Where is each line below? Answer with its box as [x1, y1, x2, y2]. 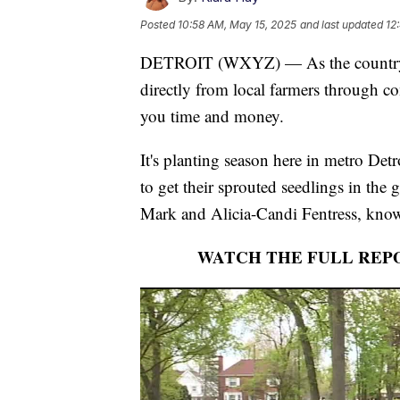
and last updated [300, 18, 383, 32]
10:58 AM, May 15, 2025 [178, 18, 296, 32]
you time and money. [140, 104, 284, 128]
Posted [140, 18, 178, 32]
